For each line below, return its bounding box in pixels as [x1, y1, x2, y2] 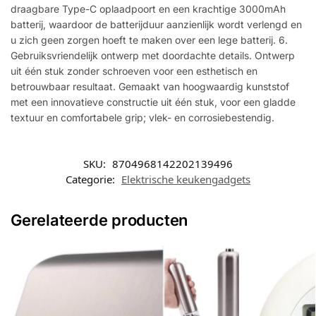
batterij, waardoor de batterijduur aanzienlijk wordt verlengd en [11, 18, 302, 30]
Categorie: [66, 172, 118, 187]
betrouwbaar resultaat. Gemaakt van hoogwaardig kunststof [11, 80, 289, 92]
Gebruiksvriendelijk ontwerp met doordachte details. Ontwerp [11, 49, 295, 61]
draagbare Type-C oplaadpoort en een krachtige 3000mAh [11, 2, 286, 15]
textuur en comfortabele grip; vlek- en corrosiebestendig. [11, 111, 274, 123]
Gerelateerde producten [11, 211, 188, 230]
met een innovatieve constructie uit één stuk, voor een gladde [11, 95, 296, 108]
